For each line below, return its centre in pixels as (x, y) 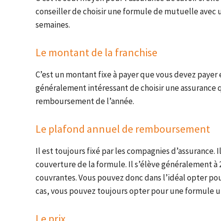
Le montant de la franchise (96, 53)
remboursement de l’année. (85, 101)
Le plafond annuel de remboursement (123, 129)
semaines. (53, 25)
